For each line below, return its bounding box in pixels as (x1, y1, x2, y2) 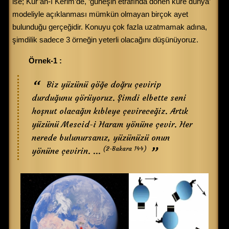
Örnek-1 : (29, 56, 62, 65)
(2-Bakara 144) (101, 145, 147, 153)
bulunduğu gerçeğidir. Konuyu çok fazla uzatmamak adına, (12, 22, 207, 32)
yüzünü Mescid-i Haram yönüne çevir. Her (32, 119, 192, 130)
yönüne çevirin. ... (32, 146, 101, 156)
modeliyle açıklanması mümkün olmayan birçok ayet (12, 10, 188, 19)
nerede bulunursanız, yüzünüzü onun (32, 132, 170, 143)
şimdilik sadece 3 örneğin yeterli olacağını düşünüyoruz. (12, 35, 198, 44)
